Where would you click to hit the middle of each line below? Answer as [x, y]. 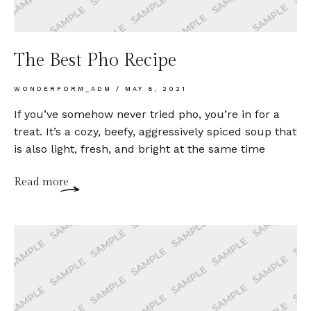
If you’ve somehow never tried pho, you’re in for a [147, 115]
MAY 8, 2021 [154, 89]
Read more [41, 183]
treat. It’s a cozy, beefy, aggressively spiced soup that [155, 132]
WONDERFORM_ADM [65, 89]
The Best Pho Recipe [95, 61]
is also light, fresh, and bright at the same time [140, 149]
